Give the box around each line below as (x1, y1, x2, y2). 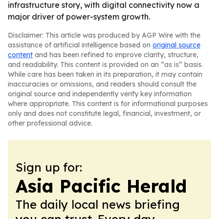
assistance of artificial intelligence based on (8, 41, 153, 49)
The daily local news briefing (16, 197, 180, 212)
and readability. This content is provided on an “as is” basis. (8, 60, 203, 69)
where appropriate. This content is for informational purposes (8, 99, 208, 108)
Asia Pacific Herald (16, 175, 187, 197)
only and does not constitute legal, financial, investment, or (8, 109, 201, 118)
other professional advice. (8, 119, 92, 128)
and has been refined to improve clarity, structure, (33, 50, 198, 59)
